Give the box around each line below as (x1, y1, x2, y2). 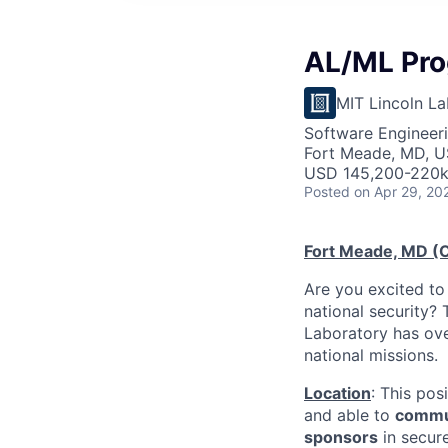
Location (304, 383, 371, 403)
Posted (304, 183, 350, 200)
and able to (304, 405, 395, 425)
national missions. (304, 345, 438, 365)
